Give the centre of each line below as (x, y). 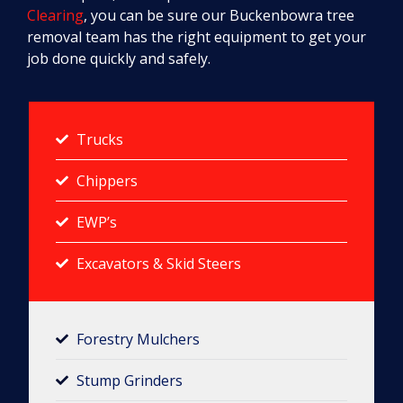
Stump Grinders (129, 380)
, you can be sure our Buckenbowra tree (219, 15)
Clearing (55, 15)
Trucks (99, 139)
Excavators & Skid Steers (158, 263)
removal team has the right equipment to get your (197, 36)
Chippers (107, 180)
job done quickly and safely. (119, 58)
